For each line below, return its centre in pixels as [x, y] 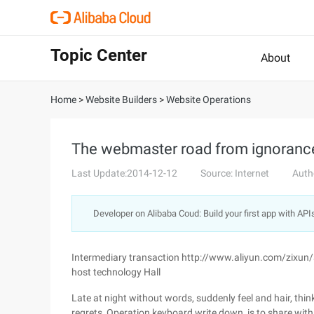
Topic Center [99, 55]
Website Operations [209, 100]
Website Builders [121, 100]
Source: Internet [235, 173]
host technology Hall [116, 272]
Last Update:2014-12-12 [124, 173]
